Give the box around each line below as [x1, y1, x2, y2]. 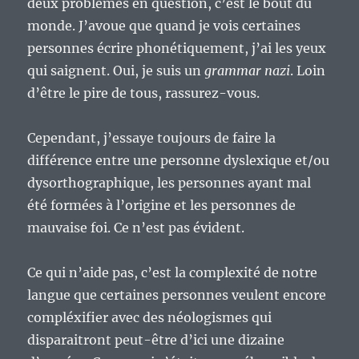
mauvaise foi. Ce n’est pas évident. [27, 220, 245, 236]
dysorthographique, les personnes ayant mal [27, 175, 312, 192]
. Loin [290, 63, 326, 79]
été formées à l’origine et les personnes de [27, 197, 296, 214]
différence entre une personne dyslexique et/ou [27, 152, 330, 169]
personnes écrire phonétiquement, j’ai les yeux [27, 40, 327, 57]
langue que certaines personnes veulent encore [27, 287, 327, 304]
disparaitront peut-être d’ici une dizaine [27, 332, 285, 349]
